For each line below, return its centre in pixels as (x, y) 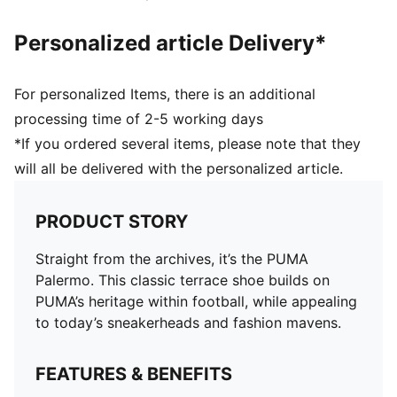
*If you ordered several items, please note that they (187, 144)
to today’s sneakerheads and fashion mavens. (188, 323)
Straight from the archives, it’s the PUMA (172, 259)
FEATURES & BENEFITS (134, 374)
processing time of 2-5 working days (139, 119)
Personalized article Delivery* (171, 43)
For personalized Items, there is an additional (165, 94)
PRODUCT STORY (112, 222)
